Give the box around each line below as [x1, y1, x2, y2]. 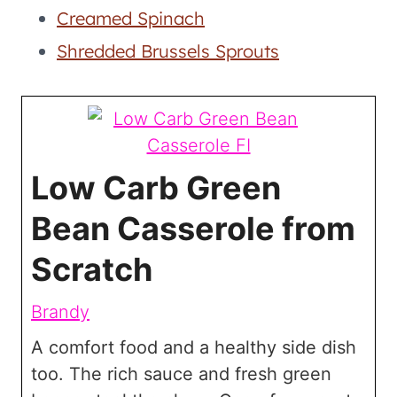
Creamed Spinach [57, 7, 205, 29]
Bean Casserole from [31, 209, 355, 248]
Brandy [31, 301, 90, 323]
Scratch [31, 250, 152, 289]
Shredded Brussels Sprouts [57, 40, 279, 62]
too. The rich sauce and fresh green [31, 363, 331, 385]
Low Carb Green [31, 168, 281, 207]
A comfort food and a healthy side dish [31, 337, 356, 358]
